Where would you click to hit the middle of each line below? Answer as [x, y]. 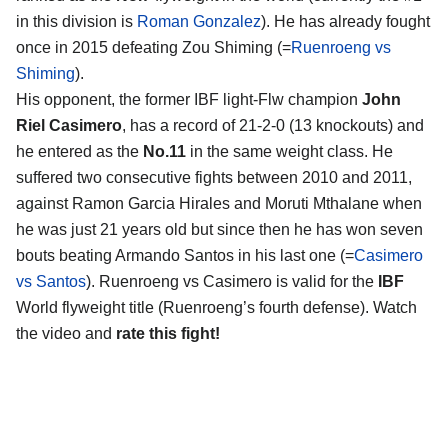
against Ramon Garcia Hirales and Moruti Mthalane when [219, 203]
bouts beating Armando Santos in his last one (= [185, 255]
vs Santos [51, 281]
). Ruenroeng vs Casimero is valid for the [230, 281]
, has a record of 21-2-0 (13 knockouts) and [273, 125]
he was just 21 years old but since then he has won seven [219, 229]
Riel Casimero [69, 125]
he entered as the [79, 151]
